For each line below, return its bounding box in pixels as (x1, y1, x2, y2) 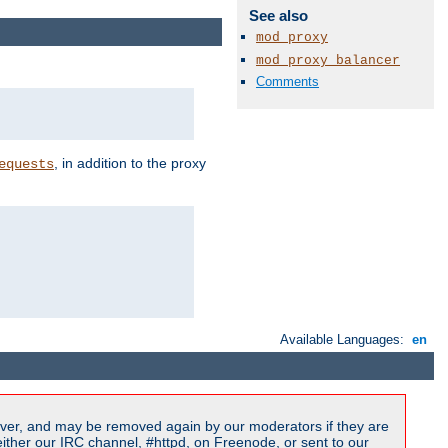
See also (248, 7, 308, 25)
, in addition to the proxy (54, 154, 206, 171)
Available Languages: (280, 331, 409, 347)
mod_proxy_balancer (256, 52, 400, 68)
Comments (256, 73, 319, 89)
